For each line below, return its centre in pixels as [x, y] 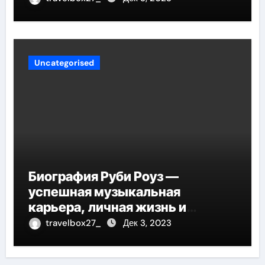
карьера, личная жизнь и [107, 207]
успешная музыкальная [104, 191]
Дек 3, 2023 [147, 223]
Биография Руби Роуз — [103, 176]
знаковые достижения [100, 222]
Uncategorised [64, 62]
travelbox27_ [74, 223]
